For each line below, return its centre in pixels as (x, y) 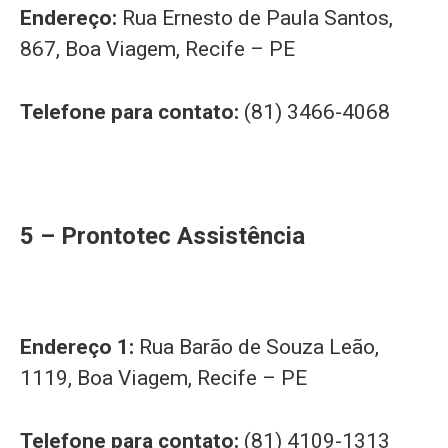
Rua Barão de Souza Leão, (259, 347)
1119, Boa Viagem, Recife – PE (163, 378)
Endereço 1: (79, 347)
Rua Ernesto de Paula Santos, (257, 18)
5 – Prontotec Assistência (162, 235)
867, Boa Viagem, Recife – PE (157, 49)
